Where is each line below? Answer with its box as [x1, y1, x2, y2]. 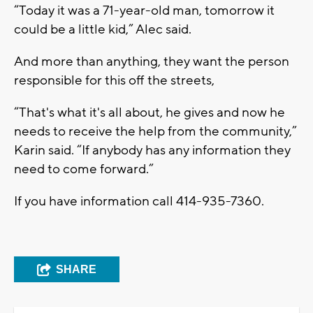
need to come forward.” [14, 160, 154, 177]
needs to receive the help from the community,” [14, 122, 297, 140]
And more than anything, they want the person [14, 52, 289, 70]
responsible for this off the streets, [14, 71, 214, 89]
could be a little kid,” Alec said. [14, 20, 191, 38]
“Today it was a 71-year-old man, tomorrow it [14, 1, 275, 19]
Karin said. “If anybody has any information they [14, 141, 291, 159]
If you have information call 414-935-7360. [14, 192, 264, 210]
